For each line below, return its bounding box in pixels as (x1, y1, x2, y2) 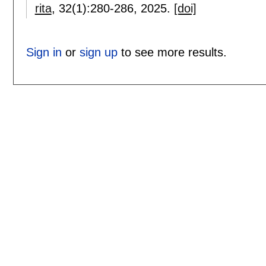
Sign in (26, 46, 62, 59)
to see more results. (117, 46, 227, 59)
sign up (79, 46, 118, 59)
